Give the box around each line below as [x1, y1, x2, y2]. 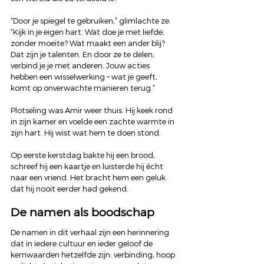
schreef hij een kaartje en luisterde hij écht [11, 161, 165, 171]
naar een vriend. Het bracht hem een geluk [11, 173, 167, 183]
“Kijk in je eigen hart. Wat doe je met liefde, [11, 27, 166, 37]
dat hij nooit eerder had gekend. [11, 184, 128, 194]
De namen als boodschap [11, 206, 154, 220]
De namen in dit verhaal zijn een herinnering [11, 227, 171, 237]
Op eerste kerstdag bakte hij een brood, [11, 150, 157, 160]
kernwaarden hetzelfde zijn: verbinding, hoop [11, 250, 177, 260]
